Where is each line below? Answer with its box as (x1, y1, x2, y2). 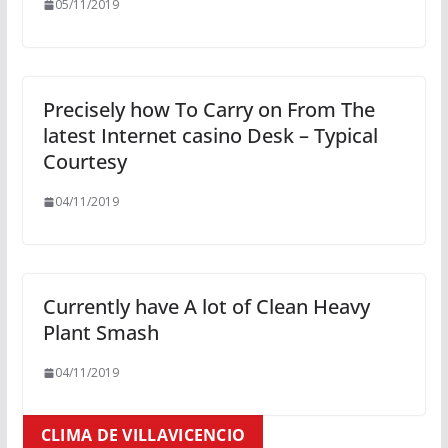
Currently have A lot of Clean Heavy (42, 293, 370, 321)
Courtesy (42, 148, 127, 176)
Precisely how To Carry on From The (42, 96, 375, 124)
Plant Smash (42, 319, 159, 347)
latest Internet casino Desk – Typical (42, 122, 378, 150)
